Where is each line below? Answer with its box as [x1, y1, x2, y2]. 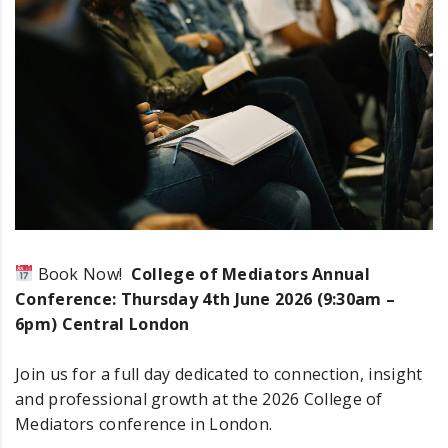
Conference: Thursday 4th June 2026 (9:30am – [15, 287, 396, 310]
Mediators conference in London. [15, 412, 273, 435]
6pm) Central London [15, 312, 190, 335]
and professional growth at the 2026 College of [15, 387, 383, 410]
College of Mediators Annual [130, 262, 370, 285]
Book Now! [33, 262, 131, 285]
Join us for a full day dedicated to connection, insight [15, 362, 423, 385]
